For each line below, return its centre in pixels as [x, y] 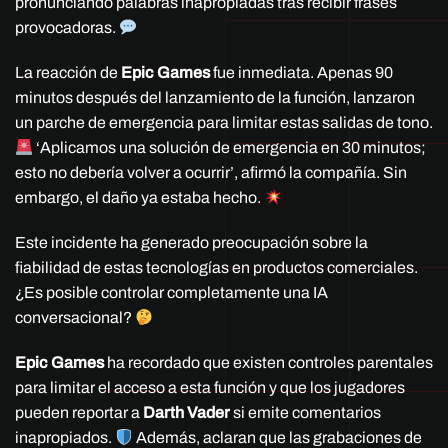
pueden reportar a [79, 413]
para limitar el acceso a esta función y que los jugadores [210, 388]
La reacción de [68, 73]
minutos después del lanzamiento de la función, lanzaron [215, 98]
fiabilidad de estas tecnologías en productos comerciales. [216, 268]
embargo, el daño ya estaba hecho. [139, 198]
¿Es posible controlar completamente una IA [171, 293]
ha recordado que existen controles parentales [268, 363]
